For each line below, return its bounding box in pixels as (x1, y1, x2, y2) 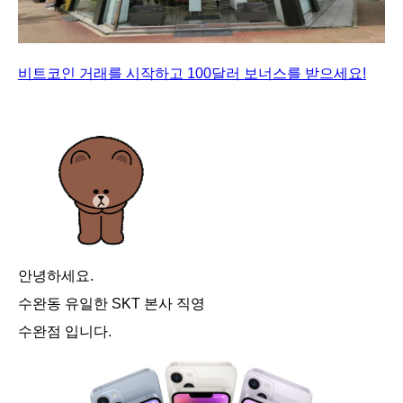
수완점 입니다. (18, 324, 112, 339)
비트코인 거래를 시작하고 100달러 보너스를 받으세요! (18, 66, 366, 81)
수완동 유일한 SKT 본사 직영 (18, 296, 205, 311)
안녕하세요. (18, 268, 94, 283)
